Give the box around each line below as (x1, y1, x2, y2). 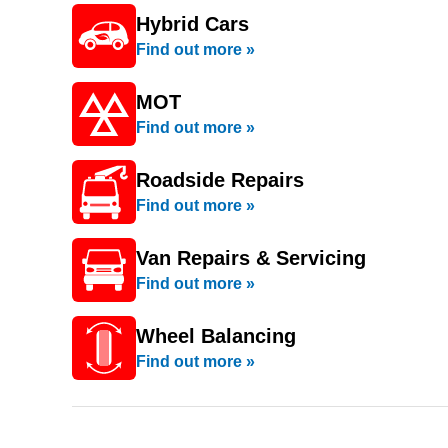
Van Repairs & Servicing (136, 247, 366, 269)
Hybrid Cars (136, 13, 249, 35)
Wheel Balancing (136, 325, 296, 347)
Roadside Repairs (136, 169, 304, 191)
